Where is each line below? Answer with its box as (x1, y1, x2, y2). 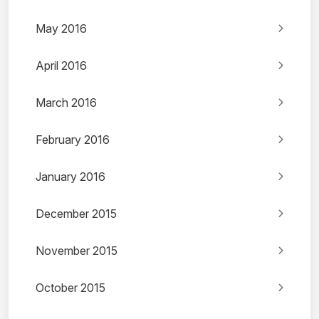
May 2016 (36, 21, 87, 36)
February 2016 (36, 132, 110, 147)
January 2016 (36, 169, 105, 184)
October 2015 (36, 281, 105, 296)
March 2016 (36, 95, 97, 110)
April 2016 (36, 58, 87, 73)
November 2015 (36, 244, 117, 258)
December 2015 (36, 206, 117, 221)
